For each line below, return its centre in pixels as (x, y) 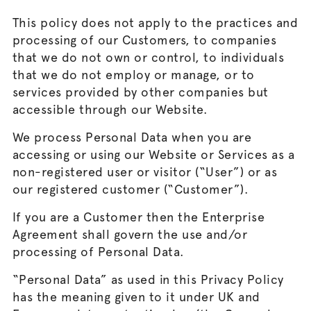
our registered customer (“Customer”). (131, 189)
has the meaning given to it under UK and (136, 297)
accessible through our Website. (110, 109)
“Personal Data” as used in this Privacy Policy (148, 279)
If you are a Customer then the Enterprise (138, 217)
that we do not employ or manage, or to (133, 75)
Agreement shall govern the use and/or (130, 234)
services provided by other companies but (140, 92)
